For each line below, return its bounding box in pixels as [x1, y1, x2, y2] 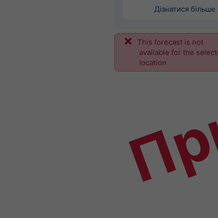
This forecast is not [137, 37, 203, 47]
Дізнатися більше [154, 4, 216, 14]
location [139, 58, 166, 68]
